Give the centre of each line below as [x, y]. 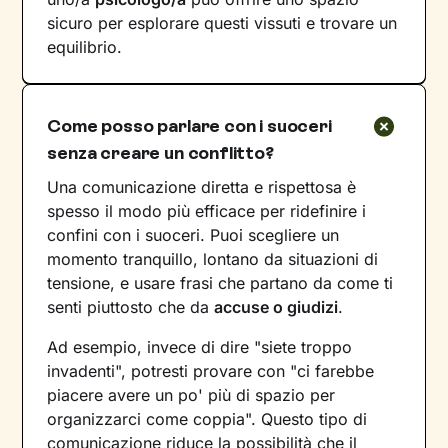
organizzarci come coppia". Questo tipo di [207, 419]
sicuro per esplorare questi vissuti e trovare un [222, 23]
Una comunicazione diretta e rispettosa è [202, 187]
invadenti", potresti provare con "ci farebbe [211, 371]
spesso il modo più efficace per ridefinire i [207, 211]
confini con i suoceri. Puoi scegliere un [193, 235]
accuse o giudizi [276, 307]
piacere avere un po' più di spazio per [191, 395]
